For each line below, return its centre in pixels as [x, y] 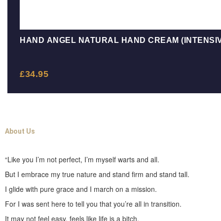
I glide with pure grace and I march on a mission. [81, 189]
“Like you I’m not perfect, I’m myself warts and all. [82, 160]
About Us [20, 131]
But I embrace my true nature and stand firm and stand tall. [97, 174]
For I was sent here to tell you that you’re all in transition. [93, 204]
